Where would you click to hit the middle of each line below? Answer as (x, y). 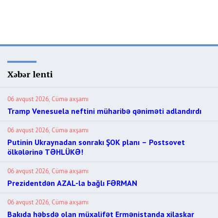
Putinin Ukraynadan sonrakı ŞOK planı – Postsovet (96, 142)
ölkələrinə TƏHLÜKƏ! (45, 152)
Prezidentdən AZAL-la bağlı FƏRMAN (72, 183)
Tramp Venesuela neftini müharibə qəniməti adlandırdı (104, 111)
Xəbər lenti (30, 74)
